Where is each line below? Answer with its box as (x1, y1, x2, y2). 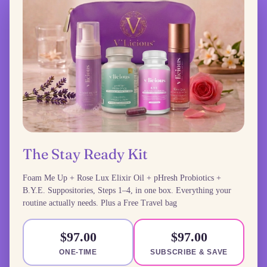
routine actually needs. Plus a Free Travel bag (23, 198, 177, 208)
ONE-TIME (59, 249, 97, 256)
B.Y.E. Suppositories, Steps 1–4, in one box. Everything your (23, 186, 231, 195)
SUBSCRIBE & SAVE (150, 249, 228, 256)
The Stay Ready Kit (23, 145, 148, 163)
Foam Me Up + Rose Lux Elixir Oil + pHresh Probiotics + (23, 173, 221, 183)
